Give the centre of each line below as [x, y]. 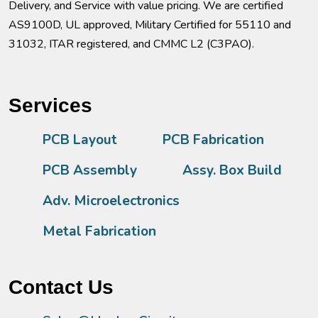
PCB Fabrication [213, 139]
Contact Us [61, 287]
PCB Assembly [90, 170]
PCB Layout [80, 139]
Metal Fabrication [99, 231]
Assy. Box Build [232, 170]
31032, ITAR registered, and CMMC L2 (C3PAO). [131, 44]
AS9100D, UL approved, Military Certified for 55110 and [150, 24]
